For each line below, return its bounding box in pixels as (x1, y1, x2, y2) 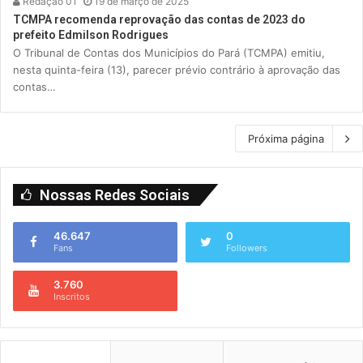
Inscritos (53, 291, 90, 303)
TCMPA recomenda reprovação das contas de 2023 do (13, 13, 305, 27)
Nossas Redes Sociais (40, 186, 190, 204)
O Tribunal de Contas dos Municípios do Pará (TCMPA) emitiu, (13, 46, 325, 60)
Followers (226, 242, 267, 254)
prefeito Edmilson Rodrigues (13, 28, 169, 42)
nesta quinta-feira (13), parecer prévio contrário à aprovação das (13, 63, 340, 77)
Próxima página (248, 132, 324, 146)
